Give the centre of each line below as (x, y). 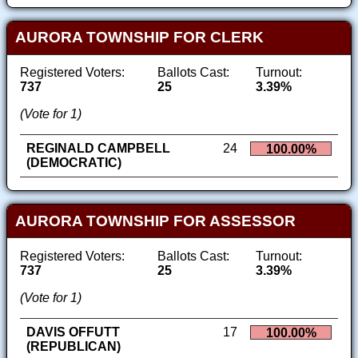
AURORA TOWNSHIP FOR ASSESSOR (155, 221)
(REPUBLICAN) (74, 346)
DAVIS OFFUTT (73, 332)
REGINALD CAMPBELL (98, 149)
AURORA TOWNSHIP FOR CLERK (139, 38)
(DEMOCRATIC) (74, 163)
